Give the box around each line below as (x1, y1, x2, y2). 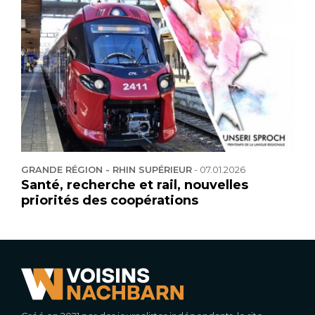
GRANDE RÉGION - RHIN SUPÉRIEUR (21, 164, 192, 176)
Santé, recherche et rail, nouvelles (21, 177, 248, 193)
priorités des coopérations (21, 193, 198, 209)
